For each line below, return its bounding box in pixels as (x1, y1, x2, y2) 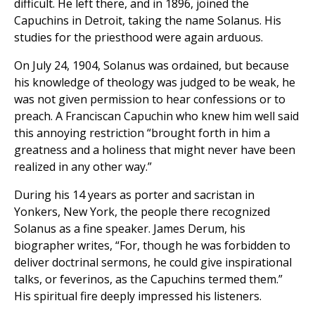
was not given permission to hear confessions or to (14, 91, 285, 108)
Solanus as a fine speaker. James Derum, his (14, 221, 245, 237)
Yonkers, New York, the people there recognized (14, 204, 270, 220)
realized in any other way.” (14, 159, 152, 175)
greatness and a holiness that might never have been (14, 142, 295, 158)
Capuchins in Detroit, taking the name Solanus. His (14, 13, 281, 29)
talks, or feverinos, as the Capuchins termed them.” (14, 271, 283, 288)
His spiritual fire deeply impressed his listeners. (14, 288, 262, 304)
